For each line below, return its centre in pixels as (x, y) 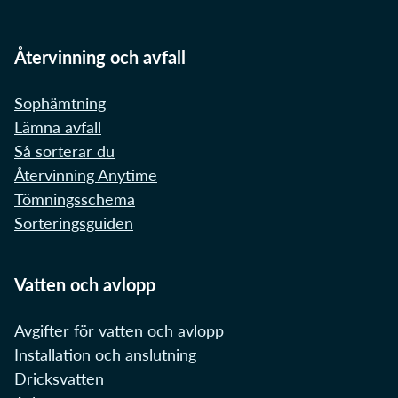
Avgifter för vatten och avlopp (119, 331)
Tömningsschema (75, 199)
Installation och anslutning (105, 355)
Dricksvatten (59, 379)
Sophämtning (60, 103)
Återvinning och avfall (100, 57)
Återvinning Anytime (86, 175)
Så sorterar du (64, 151)
